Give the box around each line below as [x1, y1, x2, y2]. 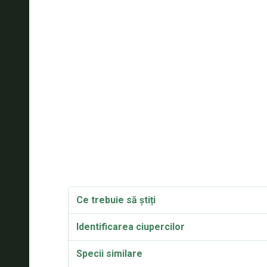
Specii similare [76, 248, 142, 259]
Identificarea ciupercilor [76, 221, 185, 232]
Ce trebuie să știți [76, 194, 156, 206]
